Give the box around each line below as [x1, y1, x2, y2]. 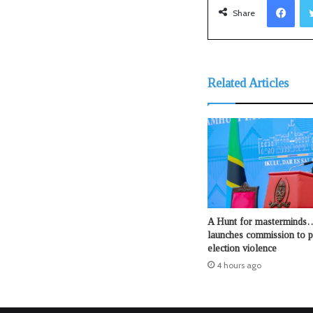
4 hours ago [217, 260, 261, 271]
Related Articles [208, 75, 289, 90]
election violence [208, 243, 277, 254]
